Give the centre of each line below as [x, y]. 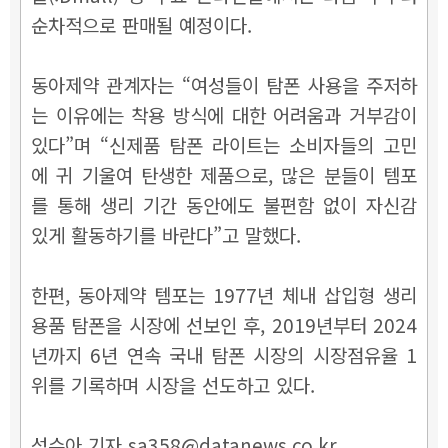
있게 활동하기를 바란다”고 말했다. [166, 234]
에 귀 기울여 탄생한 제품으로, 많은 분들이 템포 [224, 174]
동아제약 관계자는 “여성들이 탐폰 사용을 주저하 [224, 84]
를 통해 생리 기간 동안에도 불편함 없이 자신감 [224, 204]
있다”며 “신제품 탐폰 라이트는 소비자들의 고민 [224, 144]
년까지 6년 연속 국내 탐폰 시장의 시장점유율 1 [224, 354]
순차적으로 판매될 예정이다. [141, 24]
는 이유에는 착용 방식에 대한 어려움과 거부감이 [224, 114]
